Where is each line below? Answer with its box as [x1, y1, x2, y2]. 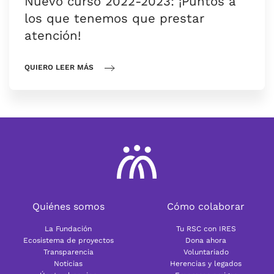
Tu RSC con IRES [176, 224, 236, 233]
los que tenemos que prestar [24, 10, 204, 26]
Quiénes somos [32, 200, 105, 212]
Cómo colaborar [167, 200, 245, 212]
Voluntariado [183, 247, 229, 256]
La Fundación [45, 224, 92, 233]
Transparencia [43, 247, 94, 256]
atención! [24, 28, 81, 43]
